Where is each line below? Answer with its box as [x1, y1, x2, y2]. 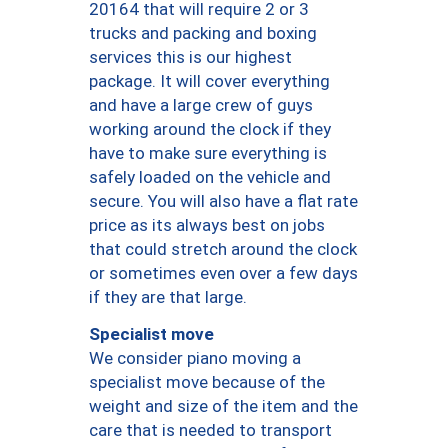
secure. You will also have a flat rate [89, 191, 358, 212]
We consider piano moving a [89, 348, 301, 369]
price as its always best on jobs [89, 215, 325, 236]
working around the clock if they [89, 119, 331, 140]
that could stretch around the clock [89, 239, 357, 260]
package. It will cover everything [89, 71, 330, 92]
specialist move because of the [89, 372, 325, 393]
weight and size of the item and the [89, 396, 358, 417]
